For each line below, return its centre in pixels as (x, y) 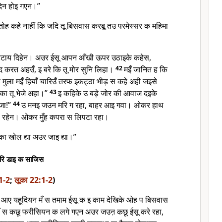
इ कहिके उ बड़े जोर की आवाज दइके (108, 93)
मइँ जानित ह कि (146, 69)
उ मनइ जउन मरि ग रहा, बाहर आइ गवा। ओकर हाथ (92, 105)
